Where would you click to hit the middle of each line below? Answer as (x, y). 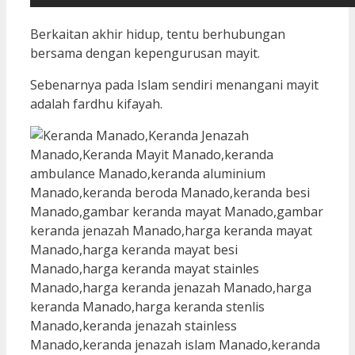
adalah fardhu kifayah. (96, 103)
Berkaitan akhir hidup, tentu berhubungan (158, 34)
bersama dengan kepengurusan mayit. (145, 53)
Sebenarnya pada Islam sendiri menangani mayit (174, 84)
